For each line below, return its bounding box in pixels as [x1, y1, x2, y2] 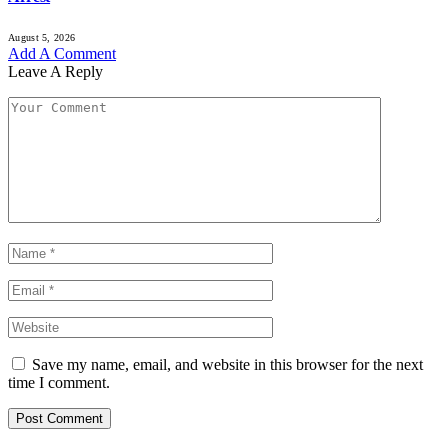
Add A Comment [8, 45, 116, 63]
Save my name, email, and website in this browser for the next [32, 356, 423, 374]
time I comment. [8, 374, 110, 392]
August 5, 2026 [8, 32, 76, 44]
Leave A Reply [8, 63, 103, 81]
